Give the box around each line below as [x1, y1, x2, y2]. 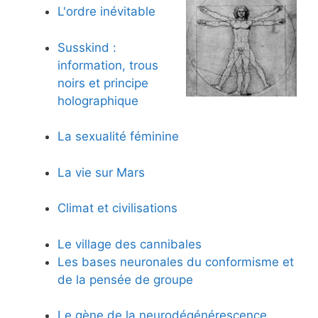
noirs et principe [57, 75, 148, 90]
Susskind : [57, 40, 116, 55]
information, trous [57, 57, 158, 72]
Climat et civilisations [57, 201, 177, 216]
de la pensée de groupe [57, 272, 193, 287]
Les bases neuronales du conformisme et [57, 254, 294, 269]
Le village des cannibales [57, 236, 202, 251]
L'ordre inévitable [57, 4, 155, 19]
